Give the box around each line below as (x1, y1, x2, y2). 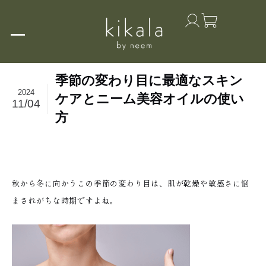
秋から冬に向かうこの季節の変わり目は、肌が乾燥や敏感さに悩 (12, 177, 249, 189)
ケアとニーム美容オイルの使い (55, 91, 245, 106)
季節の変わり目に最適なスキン (55, 73, 243, 88)
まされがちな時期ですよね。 (12, 194, 119, 206)
